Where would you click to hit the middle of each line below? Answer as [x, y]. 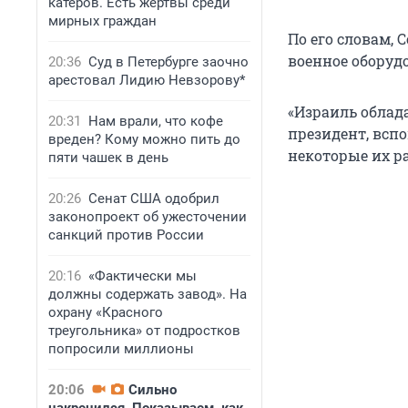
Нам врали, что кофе [156, 121]
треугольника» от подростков [144, 331]
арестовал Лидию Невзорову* [147, 80]
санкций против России [126, 235]
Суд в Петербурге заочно [168, 62]
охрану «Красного [106, 312]
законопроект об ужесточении [148, 217]
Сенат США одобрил [154, 199]
